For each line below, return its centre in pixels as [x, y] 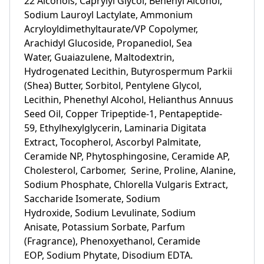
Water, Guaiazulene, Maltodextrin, [99, 57]
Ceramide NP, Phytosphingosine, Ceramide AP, [127, 156]
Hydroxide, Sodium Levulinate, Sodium [110, 213]
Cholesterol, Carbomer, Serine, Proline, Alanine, [130, 170]
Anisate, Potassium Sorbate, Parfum [105, 227]
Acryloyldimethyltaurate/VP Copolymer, [111, 29]
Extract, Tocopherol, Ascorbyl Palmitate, [113, 142]
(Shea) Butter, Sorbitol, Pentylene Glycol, [113, 85]
